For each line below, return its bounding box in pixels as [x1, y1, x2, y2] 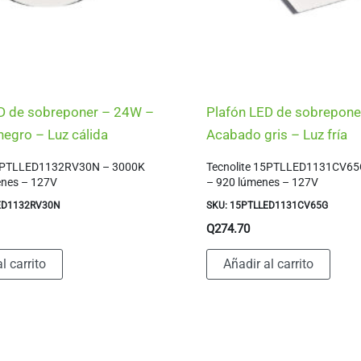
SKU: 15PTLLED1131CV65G [206, 199, 329, 211]
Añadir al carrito [223, 256, 314, 272]
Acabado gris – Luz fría [206, 127, 348, 143]
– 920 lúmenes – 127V [206, 175, 319, 189]
